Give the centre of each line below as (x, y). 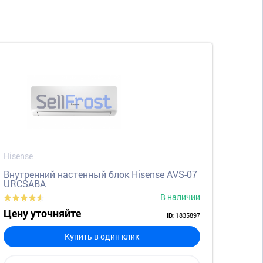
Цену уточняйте (42, 213)
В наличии (180, 197)
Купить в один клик (102, 236)
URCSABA (25, 183)
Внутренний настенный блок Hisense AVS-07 (100, 174)
